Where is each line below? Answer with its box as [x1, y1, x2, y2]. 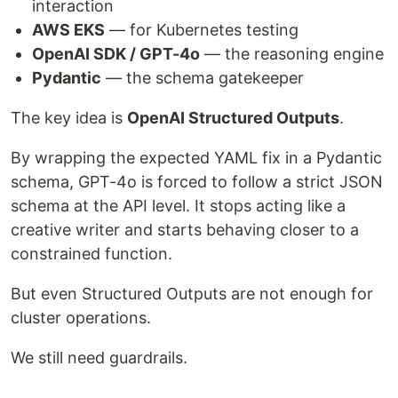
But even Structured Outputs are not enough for [11, 283, 373, 303]
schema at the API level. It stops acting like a [11, 195, 346, 215]
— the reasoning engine [200, 44, 384, 63]
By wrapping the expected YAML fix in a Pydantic [11, 147, 382, 167]
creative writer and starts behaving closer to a [11, 219, 359, 239]
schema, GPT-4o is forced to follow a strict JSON [11, 171, 383, 191]
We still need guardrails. [11, 347, 187, 367]
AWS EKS [32, 20, 105, 39]
